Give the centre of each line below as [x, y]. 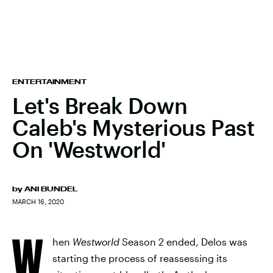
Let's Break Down [100, 105]
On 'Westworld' [89, 149]
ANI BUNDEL [51, 189]
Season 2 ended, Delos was [185, 242]
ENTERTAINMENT [49, 82]
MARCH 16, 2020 [38, 201]
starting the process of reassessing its [140, 258]
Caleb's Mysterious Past [133, 127]
